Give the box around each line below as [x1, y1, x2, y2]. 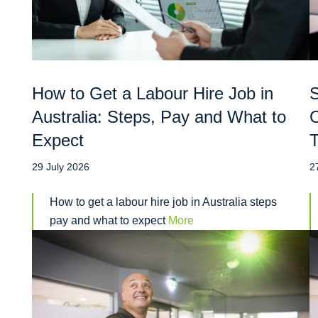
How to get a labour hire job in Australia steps [50, 196, 278, 209]
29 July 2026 [32, 161, 89, 173]
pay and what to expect [50, 214, 169, 227]
